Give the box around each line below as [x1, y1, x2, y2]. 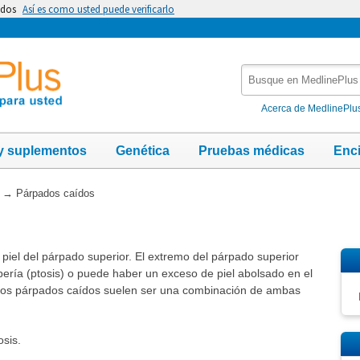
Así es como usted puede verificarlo [22, 2, 174, 15]
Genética [116, 143, 170, 157]
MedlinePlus [241, 99, 309, 112]
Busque [241, 65, 284, 79]
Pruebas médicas [198, 143, 305, 157]
